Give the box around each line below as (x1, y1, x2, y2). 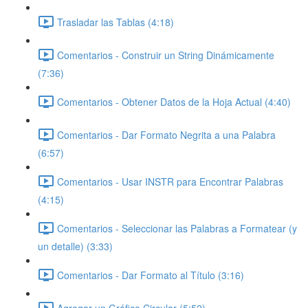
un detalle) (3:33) (38, 239, 113, 253)
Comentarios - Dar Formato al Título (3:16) (57, 267, 244, 282)
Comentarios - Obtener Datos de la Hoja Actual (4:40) (57, 94, 291, 109)
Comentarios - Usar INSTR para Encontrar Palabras (57, 174, 283, 188)
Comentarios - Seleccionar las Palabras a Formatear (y (57, 221, 297, 235)
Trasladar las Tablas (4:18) (57, 14, 174, 29)
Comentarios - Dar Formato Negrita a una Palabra (57, 127, 276, 142)
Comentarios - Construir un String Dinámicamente (57, 47, 274, 62)
